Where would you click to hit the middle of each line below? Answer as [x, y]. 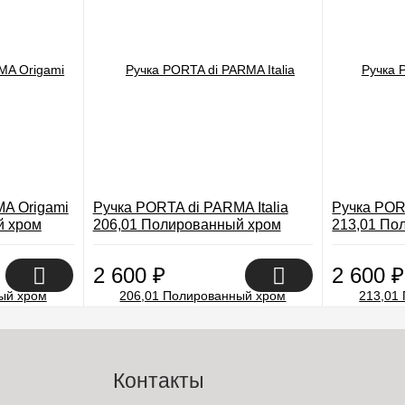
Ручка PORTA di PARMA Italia [190, 207]
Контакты [158, 381]
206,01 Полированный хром [187, 225]
